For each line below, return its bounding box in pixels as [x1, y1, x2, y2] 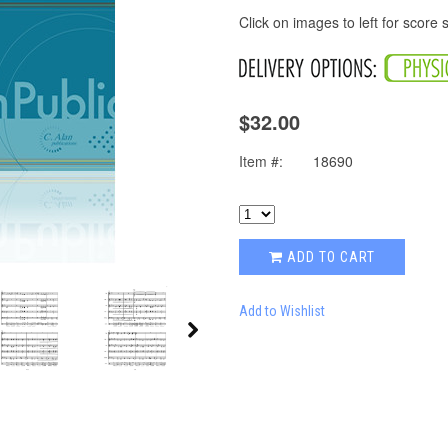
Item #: [239, 151, 283, 171]
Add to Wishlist [239, 303, 325, 320]
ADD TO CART [283, 249, 375, 265]
